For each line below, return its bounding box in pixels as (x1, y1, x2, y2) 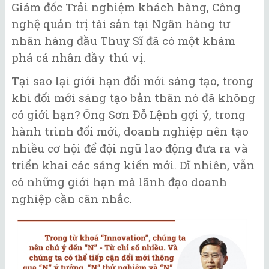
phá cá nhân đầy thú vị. (11, 50, 145, 65)
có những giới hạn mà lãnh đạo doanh (11, 174, 227, 189)
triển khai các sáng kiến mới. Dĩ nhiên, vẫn (11, 157, 255, 172)
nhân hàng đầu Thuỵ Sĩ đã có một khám (11, 33, 235, 49)
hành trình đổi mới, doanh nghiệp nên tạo (11, 123, 249, 139)
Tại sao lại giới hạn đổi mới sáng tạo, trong (11, 73, 253, 88)
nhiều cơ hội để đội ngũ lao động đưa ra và (11, 140, 248, 156)
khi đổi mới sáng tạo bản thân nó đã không (11, 89, 255, 105)
